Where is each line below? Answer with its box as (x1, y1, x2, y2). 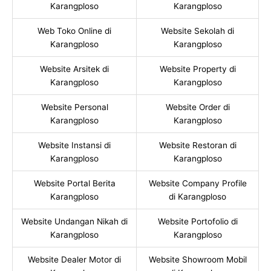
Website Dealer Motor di (28, 255, 121, 265)
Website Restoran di (158, 140, 237, 151)
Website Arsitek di (40, 64, 109, 74)
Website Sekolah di (161, 26, 234, 36)
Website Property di (159, 64, 236, 74)
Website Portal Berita (33, 178, 116, 189)
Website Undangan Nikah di (21, 217, 128, 227)
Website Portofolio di (157, 217, 238, 227)
